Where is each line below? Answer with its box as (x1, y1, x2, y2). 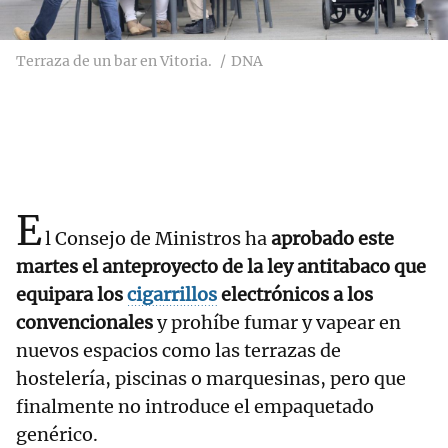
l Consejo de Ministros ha (45, 227, 271, 251)
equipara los (16, 283, 127, 307)
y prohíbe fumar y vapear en (153, 311, 401, 335)
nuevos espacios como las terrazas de (16, 339, 341, 363)
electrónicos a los (217, 283, 373, 307)
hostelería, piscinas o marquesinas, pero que (16, 367, 406, 391)
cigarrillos (127, 283, 217, 307)
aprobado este (271, 227, 394, 251)
